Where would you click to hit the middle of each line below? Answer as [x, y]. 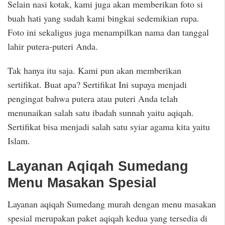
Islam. [19, 141]
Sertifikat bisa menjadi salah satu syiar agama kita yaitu [109, 127]
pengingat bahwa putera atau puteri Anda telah [93, 99]
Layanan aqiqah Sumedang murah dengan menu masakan [112, 204]
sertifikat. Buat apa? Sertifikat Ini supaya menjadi [97, 85]
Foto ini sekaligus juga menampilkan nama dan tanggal [108, 32]
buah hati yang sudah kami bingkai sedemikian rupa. [103, 18]
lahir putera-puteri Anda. [53, 46]
